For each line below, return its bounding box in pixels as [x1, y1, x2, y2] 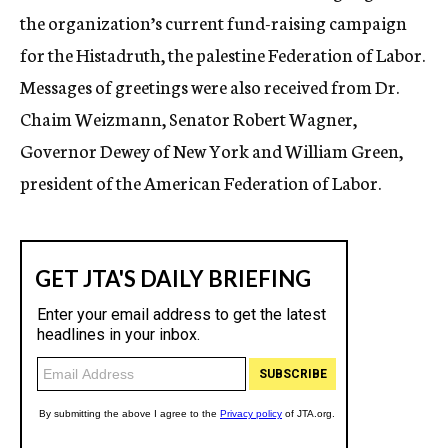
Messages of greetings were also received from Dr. [20, 73, 399, 99]
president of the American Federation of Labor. [20, 169, 381, 195]
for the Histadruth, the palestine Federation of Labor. [20, 41, 425, 67]
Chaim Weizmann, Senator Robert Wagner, [20, 105, 357, 131]
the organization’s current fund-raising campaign [20, 9, 407, 35]
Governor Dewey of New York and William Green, [20, 137, 403, 163]
